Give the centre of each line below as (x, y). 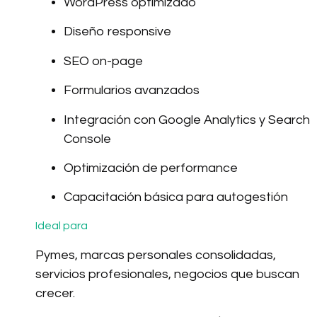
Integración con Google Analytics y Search (187, 120)
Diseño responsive (117, 32)
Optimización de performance (151, 168)
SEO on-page (103, 61)
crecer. (55, 293)
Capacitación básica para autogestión (176, 197)
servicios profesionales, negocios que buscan (167, 274)
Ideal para (62, 225)
